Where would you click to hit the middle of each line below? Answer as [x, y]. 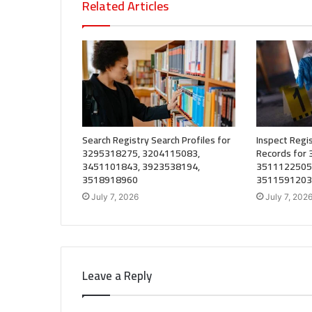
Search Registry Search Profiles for [156, 140]
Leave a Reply [117, 275]
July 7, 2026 [115, 196]
